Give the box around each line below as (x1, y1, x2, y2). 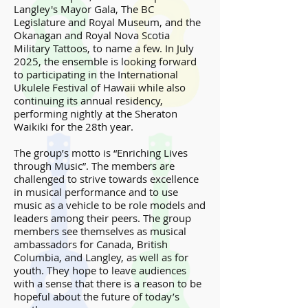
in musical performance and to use (14, 185, 178, 199)
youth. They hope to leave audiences (14, 263, 186, 277)
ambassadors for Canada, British (14, 237, 168, 251)
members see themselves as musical (14, 224, 186, 238)
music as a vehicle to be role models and (14, 198, 206, 212)
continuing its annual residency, (14, 93, 163, 107)
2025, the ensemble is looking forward (14, 54, 197, 68)
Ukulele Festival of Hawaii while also (14, 80, 186, 94)
